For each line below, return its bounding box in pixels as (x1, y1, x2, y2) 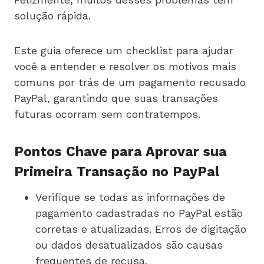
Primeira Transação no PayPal (14, 164, 219, 180)
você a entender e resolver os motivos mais (14, 60, 236, 72)
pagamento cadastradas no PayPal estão (35, 206, 243, 219)
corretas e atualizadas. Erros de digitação (35, 222, 246, 235)
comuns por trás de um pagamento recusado (14, 75, 246, 88)
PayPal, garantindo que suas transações (14, 91, 218, 104)
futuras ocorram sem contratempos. (14, 107, 200, 120)
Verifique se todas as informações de (35, 190, 225, 203)
